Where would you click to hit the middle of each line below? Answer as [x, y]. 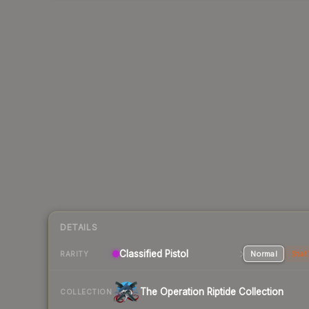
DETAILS [79, 228]
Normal [263, 254]
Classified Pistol [154, 254]
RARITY [74, 253]
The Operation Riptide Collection [212, 292]
